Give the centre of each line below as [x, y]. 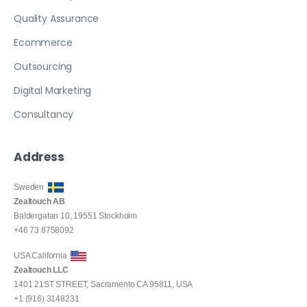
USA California [42, 255]
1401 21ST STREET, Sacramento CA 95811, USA [103, 284]
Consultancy [44, 114]
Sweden [31, 187]
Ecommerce [43, 42]
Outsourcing [43, 66]
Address [39, 157]
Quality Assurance [57, 18]
